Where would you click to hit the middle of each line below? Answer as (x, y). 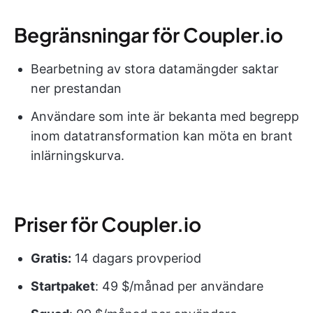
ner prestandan (76, 89)
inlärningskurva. (78, 156)
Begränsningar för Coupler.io (148, 35)
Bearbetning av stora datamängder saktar (155, 69)
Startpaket (63, 286)
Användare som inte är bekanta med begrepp (165, 117)
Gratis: (51, 259)
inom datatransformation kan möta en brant (162, 136)
